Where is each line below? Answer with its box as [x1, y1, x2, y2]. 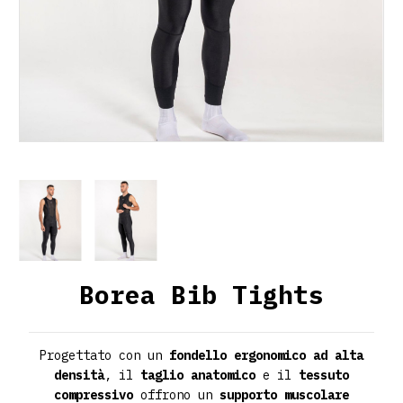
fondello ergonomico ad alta [169, 346, 363, 363]
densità [54, 366, 104, 383]
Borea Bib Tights [79, 277, 324, 311]
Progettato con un [40, 346, 169, 363]
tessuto [299, 366, 349, 383]
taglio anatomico [140, 366, 255, 383]
